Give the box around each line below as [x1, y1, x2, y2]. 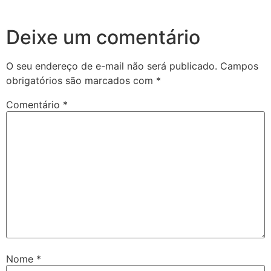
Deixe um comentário [6, 25, 200, 50]
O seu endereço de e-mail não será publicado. [6, 60, 217, 73]
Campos [220, 60, 258, 73]
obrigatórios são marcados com [6, 74, 156, 87]
